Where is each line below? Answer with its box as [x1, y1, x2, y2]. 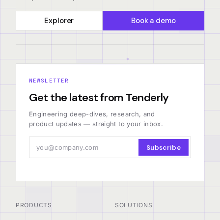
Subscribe [146, 143, 181, 152]
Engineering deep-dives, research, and [29, 110, 155, 118]
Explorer [44, 16, 74, 26]
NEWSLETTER [29, 77, 69, 84]
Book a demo [131, 16, 176, 26]
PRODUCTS [16, 201, 52, 209]
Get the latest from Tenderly [29, 90, 169, 105]
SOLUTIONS [115, 201, 153, 209]
